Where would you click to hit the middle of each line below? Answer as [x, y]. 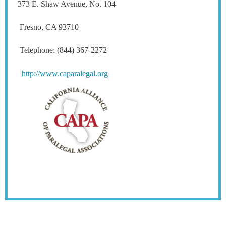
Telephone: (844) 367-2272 [112, 50]
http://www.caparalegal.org [65, 74]
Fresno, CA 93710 [112, 27]
